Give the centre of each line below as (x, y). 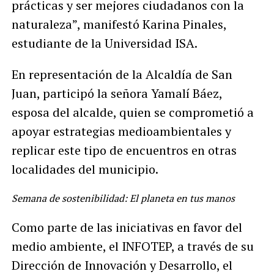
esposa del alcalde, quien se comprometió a (132, 112)
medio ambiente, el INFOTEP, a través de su (132, 246)
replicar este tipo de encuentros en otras (124, 150)
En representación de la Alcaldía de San (122, 74)
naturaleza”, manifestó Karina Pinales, (119, 24)
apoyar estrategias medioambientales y (121, 131)
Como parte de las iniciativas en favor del (127, 227)
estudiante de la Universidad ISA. (104, 43)
